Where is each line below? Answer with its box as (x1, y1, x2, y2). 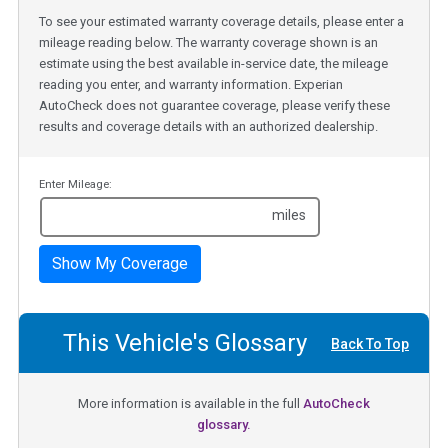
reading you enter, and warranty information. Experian (39, 77, 343, 93)
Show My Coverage (52, 254, 188, 274)
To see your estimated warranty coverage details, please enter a (39, 14, 404, 30)
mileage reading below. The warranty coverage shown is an (39, 35, 378, 51)
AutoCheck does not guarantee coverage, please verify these (39, 98, 390, 114)
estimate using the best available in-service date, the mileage (39, 56, 388, 72)
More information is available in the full (78, 396, 303, 412)
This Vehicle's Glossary (63, 329, 307, 358)
